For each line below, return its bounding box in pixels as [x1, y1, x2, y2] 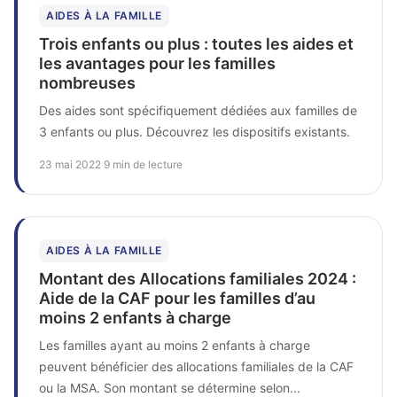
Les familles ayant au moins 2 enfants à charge [39, 337, 310, 353]
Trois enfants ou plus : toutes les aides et [39, 34, 354, 53]
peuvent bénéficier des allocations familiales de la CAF [39, 358, 354, 374]
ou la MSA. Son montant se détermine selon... [39, 379, 300, 395]
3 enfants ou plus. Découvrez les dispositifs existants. [39, 123, 350, 139]
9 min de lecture [104, 157, 183, 171]
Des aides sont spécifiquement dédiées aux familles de [39, 102, 357, 118]
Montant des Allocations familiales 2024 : [39, 269, 356, 288]
